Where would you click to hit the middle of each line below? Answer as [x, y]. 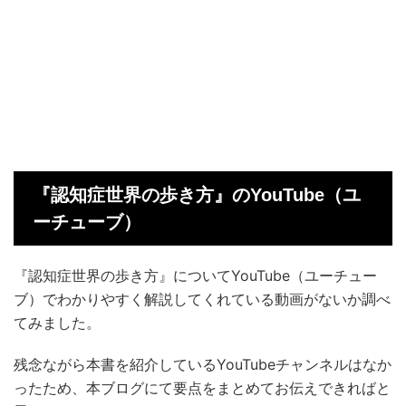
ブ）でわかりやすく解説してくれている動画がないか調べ [202, 300]
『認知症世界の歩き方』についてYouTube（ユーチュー [195, 276]
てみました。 [57, 323]
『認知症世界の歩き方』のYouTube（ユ [197, 195]
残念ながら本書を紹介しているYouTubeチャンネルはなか [203, 365]
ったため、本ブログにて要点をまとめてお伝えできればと [202, 388]
